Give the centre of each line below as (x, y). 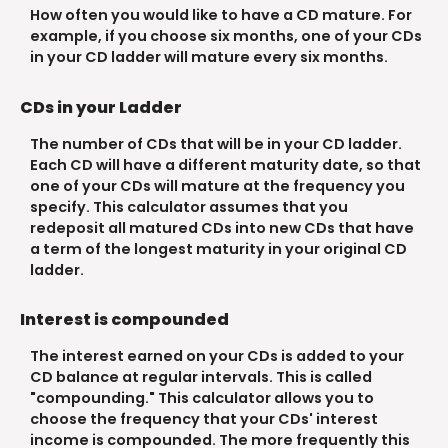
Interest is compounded (124, 319)
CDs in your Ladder (101, 107)
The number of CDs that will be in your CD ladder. (216, 143)
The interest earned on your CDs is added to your (217, 356)
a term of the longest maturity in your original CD (218, 248)
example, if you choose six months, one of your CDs (226, 36)
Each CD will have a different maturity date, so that (225, 164)
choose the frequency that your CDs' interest (204, 419)
